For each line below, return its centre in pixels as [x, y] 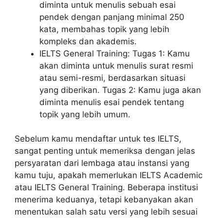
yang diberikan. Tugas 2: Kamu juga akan [120, 90]
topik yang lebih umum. [85, 114]
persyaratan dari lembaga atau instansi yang [102, 163]
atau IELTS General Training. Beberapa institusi [106, 188]
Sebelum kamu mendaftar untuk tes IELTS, [98, 139]
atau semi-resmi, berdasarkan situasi [112, 78]
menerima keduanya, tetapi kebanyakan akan [104, 200]
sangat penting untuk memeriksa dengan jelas [105, 151]
